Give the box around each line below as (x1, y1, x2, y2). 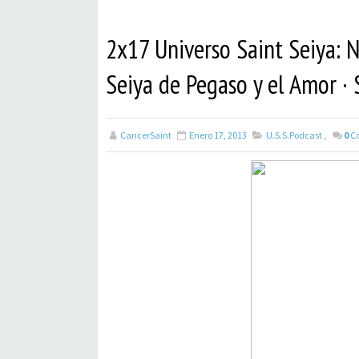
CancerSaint (120, 129, 171, 141)
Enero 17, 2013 (189, 129, 247, 141)
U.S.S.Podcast (266, 129, 322, 141)
